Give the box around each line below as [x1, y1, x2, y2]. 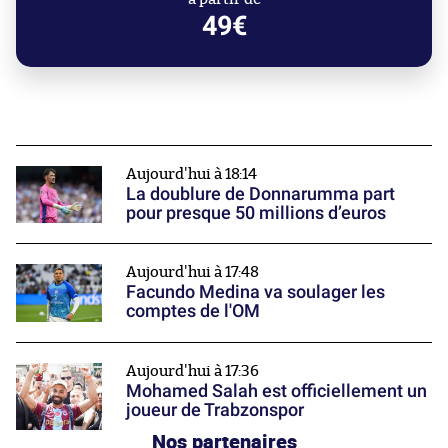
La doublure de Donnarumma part [126, 183, 395, 205]
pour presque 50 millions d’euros [126, 202, 386, 224]
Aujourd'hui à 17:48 [126, 265, 259, 281]
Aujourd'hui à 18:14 [126, 167, 257, 183]
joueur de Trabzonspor [126, 398, 304, 420]
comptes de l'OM [126, 300, 260, 322]
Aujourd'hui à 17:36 [126, 363, 259, 379]
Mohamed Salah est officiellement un [126, 379, 427, 401]
